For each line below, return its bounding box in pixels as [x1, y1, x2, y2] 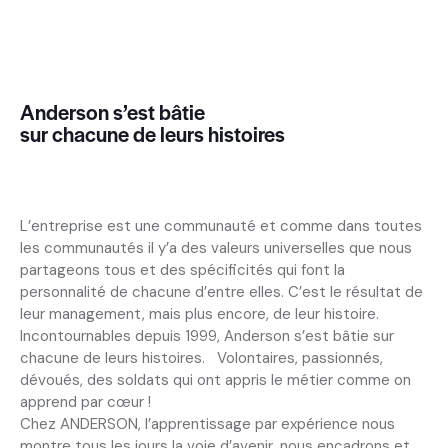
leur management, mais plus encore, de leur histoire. [20, 303, 379, 324]
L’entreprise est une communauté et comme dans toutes [20, 215, 422, 236]
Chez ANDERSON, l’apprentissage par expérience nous [20, 413, 395, 434]
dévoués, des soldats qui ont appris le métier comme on [20, 369, 411, 390]
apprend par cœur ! [20, 391, 151, 412]
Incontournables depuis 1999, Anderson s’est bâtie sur [20, 325, 394, 346]
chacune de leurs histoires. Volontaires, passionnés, [20, 347, 383, 368]
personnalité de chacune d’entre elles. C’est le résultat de [20, 281, 423, 302]
